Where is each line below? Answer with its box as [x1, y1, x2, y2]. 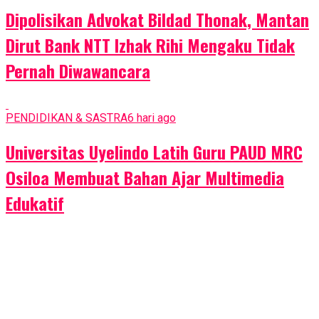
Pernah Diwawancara [6, 58, 150, 84]
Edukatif [6, 189, 64, 216]
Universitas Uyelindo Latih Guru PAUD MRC [6, 138, 303, 164]
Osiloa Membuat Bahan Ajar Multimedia [6, 164, 284, 190]
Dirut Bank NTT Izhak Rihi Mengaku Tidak [6, 32, 295, 58]
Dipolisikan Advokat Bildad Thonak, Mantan [6, 6, 309, 33]
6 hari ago [127, 111, 176, 125]
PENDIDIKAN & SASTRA [6, 111, 127, 125]
